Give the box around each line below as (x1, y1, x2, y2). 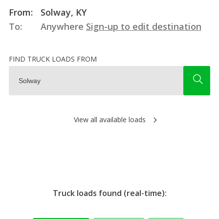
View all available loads (73, 114, 146, 124)
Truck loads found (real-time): (52, 187, 167, 198)
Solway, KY (38, 6, 87, 18)
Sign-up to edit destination (86, 20, 201, 32)
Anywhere (38, 20, 86, 32)
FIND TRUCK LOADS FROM (8, 54, 97, 64)
